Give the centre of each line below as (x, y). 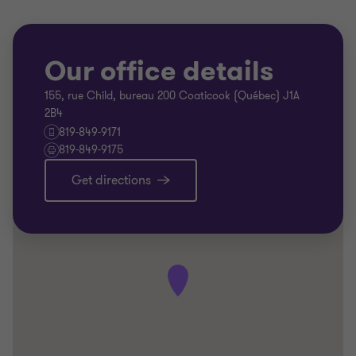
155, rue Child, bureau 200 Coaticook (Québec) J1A (172, 96)
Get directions (111, 180)
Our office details (159, 72)
